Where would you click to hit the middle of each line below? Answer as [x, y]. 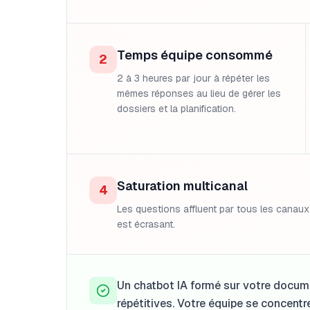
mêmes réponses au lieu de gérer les [199, 93]
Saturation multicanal [182, 186]
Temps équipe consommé [195, 55]
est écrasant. [146, 224]
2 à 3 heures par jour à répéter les [193, 78]
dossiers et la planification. [176, 109]
